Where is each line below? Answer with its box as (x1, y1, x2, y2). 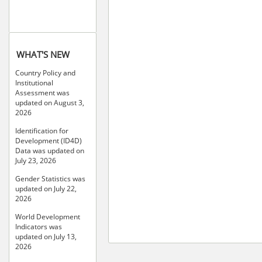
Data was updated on (15, 146, 84, 156)
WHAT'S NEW (16, 49, 70, 60)
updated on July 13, (15, 232, 77, 242)
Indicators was (15, 222, 62, 232)
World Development (15, 212, 80, 222)
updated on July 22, (15, 184, 77, 194)
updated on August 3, (15, 98, 84, 108)
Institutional (15, 78, 53, 88)
